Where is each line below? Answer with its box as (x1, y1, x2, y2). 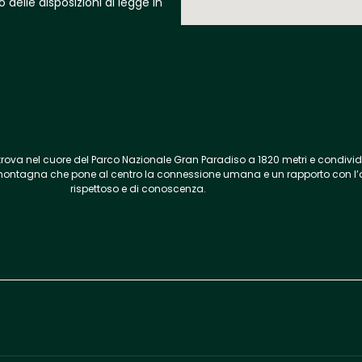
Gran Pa (173, 152, 213, 166)
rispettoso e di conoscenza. (70, 181, 207, 196)
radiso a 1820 (213, 152, 280, 166)
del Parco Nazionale (73, 152, 174, 166)
